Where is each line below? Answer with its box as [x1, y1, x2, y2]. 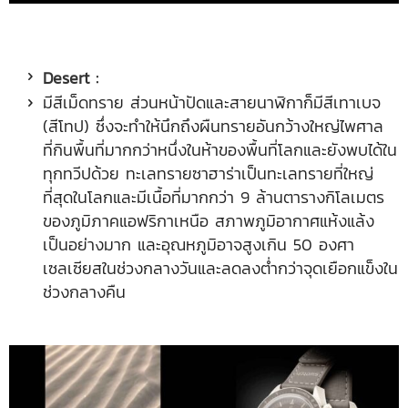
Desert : [43, 66, 98, 91]
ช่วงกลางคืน [43, 280, 126, 305]
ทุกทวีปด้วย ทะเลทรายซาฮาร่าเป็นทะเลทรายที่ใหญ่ [43, 161, 373, 187]
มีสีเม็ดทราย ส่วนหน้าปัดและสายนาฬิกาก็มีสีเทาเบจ [43, 90, 381, 116]
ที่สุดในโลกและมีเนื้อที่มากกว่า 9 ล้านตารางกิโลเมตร [43, 185, 384, 210]
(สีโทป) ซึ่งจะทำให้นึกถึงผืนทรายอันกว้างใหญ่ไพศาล [43, 114, 383, 139]
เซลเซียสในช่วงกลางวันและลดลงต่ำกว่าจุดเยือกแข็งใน [43, 256, 398, 281]
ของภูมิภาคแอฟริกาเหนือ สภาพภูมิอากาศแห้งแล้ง [43, 209, 374, 234]
